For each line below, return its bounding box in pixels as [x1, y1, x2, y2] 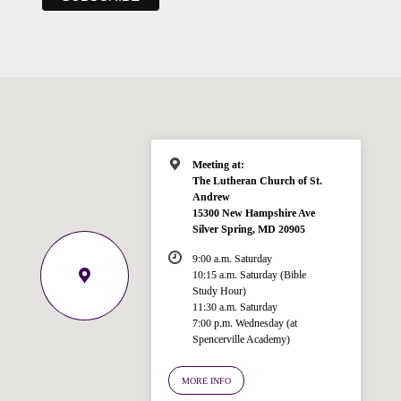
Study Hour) [192, 285, 246, 298]
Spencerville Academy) [192, 333, 290, 346]
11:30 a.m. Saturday [192, 301, 277, 314]
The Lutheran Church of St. [192, 175, 322, 188]
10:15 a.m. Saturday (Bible [192, 269, 306, 282]
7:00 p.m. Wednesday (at [192, 317, 297, 330]
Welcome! [98, 346, 153, 363]
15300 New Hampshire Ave [192, 207, 315, 220]
